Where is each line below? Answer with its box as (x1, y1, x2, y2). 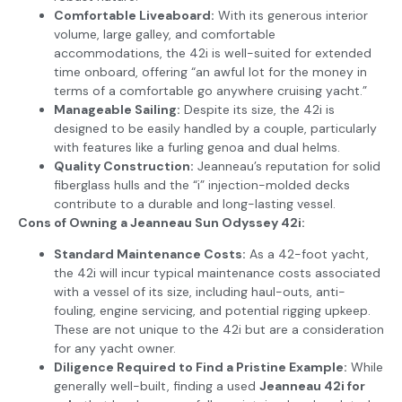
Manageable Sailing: (54, 101, 180, 118)
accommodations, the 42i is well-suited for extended (54, 45, 371, 61)
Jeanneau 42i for (259, 378, 365, 395)
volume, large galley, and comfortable (54, 26, 275, 42)
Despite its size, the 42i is (180, 101, 335, 118)
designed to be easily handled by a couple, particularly (54, 120, 377, 136)
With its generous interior (214, 7, 368, 23)
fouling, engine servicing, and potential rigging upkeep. (54, 302, 371, 319)
